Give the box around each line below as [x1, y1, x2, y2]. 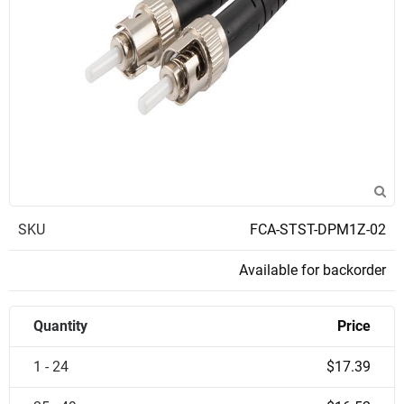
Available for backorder [239, 262, 386, 279]
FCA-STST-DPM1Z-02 [250, 221, 386, 238]
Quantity [33, 317, 87, 335]
